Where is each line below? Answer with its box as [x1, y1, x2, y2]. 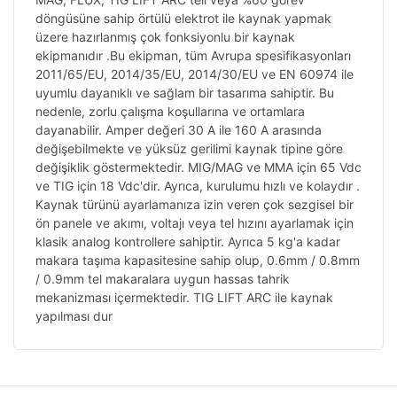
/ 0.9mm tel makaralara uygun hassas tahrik [35, 270, 290, 286]
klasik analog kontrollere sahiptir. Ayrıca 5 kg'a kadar [35, 233, 340, 249]
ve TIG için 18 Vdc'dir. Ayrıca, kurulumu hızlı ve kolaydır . [35, 177, 360, 193]
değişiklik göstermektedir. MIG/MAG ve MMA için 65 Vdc [35, 159, 362, 175]
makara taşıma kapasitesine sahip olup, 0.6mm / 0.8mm [35, 252, 360, 268]
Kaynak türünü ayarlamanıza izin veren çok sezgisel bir [35, 196, 354, 212]
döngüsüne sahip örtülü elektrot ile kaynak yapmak [35, 10, 331, 26]
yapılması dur [35, 307, 113, 323]
